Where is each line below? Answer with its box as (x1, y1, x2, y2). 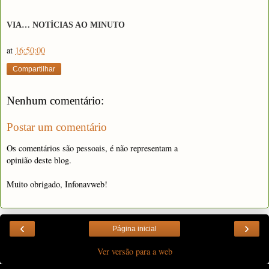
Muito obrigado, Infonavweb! (7, 178, 107, 190)
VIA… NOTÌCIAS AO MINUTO (7, 20, 125, 29)
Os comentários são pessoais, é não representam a (7, 142, 178, 154)
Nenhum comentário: (7, 94, 104, 107)
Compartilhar (13, 65, 55, 74)
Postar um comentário (7, 120, 107, 133)
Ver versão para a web (97, 246, 172, 258)
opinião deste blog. (7, 154, 71, 166)
